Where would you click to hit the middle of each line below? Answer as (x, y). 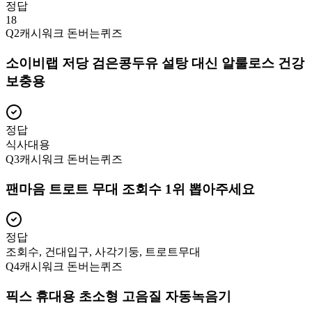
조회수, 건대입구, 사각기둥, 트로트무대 (103, 252)
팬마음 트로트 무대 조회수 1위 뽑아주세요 (130, 189)
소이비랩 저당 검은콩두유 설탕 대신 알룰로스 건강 (155, 63)
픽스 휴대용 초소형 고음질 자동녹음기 (118, 297)
